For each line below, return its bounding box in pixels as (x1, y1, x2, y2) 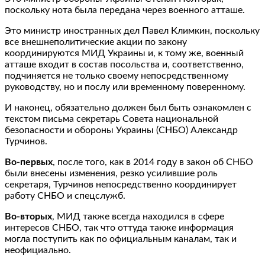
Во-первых (5, 157, 53, 167)
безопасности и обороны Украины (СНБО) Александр (5, 125, 238, 135)
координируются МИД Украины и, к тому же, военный (5, 48, 244, 58)
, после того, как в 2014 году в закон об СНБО (53, 157, 253, 167)
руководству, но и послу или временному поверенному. (5, 82, 245, 92)
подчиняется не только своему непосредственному (5, 70, 228, 80)
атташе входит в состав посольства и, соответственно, (5, 59, 244, 69)
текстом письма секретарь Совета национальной (5, 114, 218, 124)
